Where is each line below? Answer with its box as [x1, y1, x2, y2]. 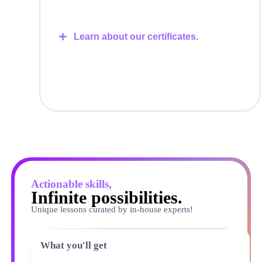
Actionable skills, [30, 178, 112, 191]
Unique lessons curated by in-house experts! [30, 205, 193, 215]
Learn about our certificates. [73, 32, 198, 42]
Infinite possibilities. [30, 188, 182, 208]
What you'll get [40, 240, 107, 251]
